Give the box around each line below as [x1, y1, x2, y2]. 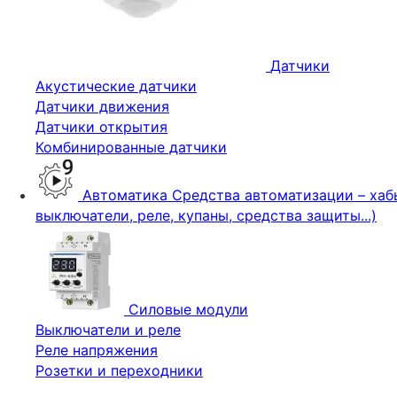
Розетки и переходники [35, 362, 203, 379]
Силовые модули [128, 300, 248, 318]
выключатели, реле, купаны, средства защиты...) [35, 206, 377, 224]
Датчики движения [35, 97, 169, 115]
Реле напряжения [35, 341, 158, 359]
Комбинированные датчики [35, 138, 227, 156]
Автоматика [82, 186, 172, 204]
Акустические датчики [35, 77, 197, 95]
